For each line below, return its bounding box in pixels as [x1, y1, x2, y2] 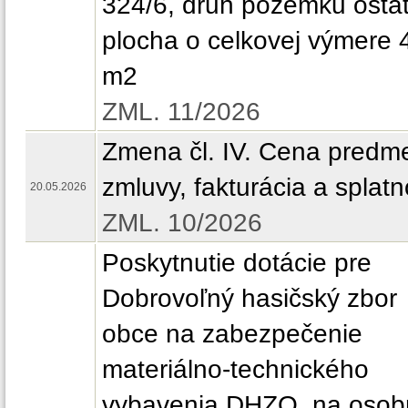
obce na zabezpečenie [102, 319, 362, 348]
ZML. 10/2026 [102, 208, 262, 237]
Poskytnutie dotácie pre [102, 248, 372, 277]
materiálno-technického [102, 354, 369, 383]
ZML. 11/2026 [102, 97, 260, 126]
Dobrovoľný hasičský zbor [102, 283, 397, 312]
